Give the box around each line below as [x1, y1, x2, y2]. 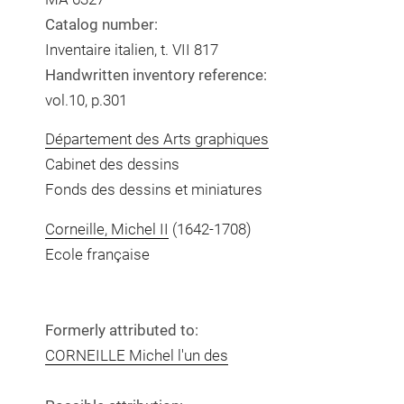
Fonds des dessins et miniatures [44, 180, 262, 198]
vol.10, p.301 [44, 90, 127, 109]
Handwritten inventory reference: [44, 65, 267, 84]
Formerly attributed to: [44, 320, 198, 339]
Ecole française [44, 244, 150, 263]
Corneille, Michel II [44, 219, 169, 238]
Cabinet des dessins [44, 155, 179, 173]
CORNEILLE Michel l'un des [44, 345, 228, 364]
